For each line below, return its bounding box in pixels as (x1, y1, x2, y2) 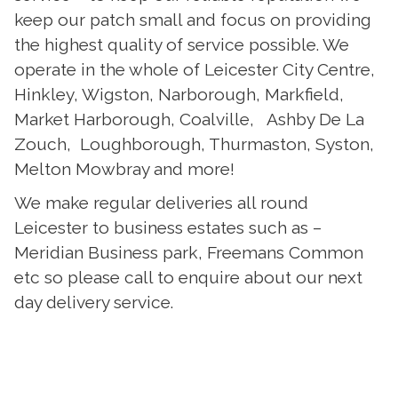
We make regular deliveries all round (13, 192, 308, 212)
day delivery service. (13, 291, 173, 312)
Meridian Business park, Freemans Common (13, 242, 363, 262)
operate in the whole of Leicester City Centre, (13, 60, 375, 80)
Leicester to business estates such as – (13, 217, 322, 237)
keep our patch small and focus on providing (13, 10, 371, 30)
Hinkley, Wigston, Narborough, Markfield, (13, 84, 348, 105)
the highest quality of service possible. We (13, 35, 349, 55)
